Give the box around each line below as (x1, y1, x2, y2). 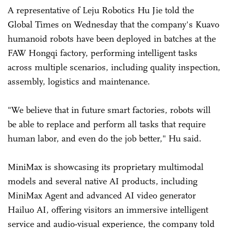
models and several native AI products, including (8, 175, 197, 187)
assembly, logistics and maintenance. (8, 75, 153, 87)
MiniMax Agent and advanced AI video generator (8, 189, 196, 201)
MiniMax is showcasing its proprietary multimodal (8, 161, 204, 173)
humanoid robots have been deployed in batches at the (8, 33, 216, 44)
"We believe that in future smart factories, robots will (8, 104, 211, 116)
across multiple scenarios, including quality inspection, (8, 61, 220, 73)
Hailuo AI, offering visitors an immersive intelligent (8, 204, 208, 215)
